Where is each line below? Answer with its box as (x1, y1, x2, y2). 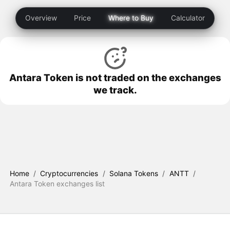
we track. (93, 84, 137, 95)
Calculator (170, 13, 205, 23)
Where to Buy (108, 13, 154, 23)
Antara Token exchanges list (9, 179, 105, 188)
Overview (25, 13, 57, 23)
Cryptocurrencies (40, 169, 99, 178)
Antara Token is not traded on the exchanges (9, 71, 221, 83)
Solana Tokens (109, 169, 159, 178)
